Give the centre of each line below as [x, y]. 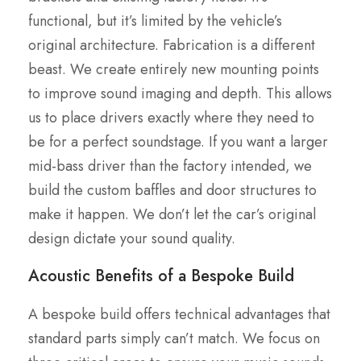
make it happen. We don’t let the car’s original [172, 215]
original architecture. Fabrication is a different [172, 46]
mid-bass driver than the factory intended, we [170, 166]
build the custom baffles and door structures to [172, 191]
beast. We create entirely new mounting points [174, 70]
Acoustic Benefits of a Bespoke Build [161, 276]
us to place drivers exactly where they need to [171, 118]
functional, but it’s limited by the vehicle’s [155, 21]
